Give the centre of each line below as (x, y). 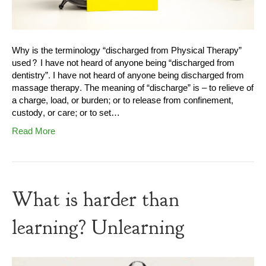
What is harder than (96, 200)
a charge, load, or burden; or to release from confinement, (123, 101)
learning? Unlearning (98, 228)
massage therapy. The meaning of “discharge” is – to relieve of (133, 88)
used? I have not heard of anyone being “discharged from (123, 64)
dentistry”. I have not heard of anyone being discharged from (128, 76)
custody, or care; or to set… (66, 113)
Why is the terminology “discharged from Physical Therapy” (127, 51)
